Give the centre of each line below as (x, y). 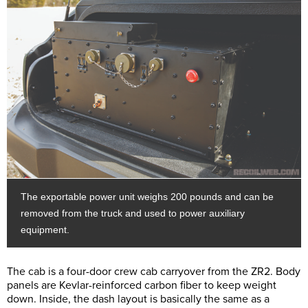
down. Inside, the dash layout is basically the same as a (138, 299)
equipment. (45, 230)
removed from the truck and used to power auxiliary (133, 213)
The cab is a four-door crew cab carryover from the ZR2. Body (154, 272)
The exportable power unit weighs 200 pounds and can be (147, 197)
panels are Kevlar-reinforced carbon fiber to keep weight (142, 286)
